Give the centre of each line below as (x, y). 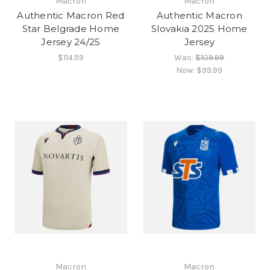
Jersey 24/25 (71, 42)
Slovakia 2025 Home (199, 28)
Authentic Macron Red (71, 15)
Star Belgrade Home (71, 28)
